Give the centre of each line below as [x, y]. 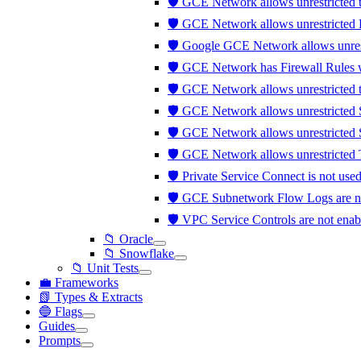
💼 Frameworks [79, 282]
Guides [57, 326]
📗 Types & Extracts [91, 297]
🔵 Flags [60, 311]
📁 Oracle [128, 239]
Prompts [60, 340]
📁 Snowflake [139, 253]
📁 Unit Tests [105, 268]
